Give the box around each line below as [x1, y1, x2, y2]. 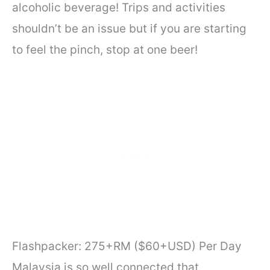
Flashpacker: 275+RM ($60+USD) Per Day [12, 239, 242, 253]
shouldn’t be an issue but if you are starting [12, 22, 246, 36]
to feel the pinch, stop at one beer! [12, 43, 201, 57]
